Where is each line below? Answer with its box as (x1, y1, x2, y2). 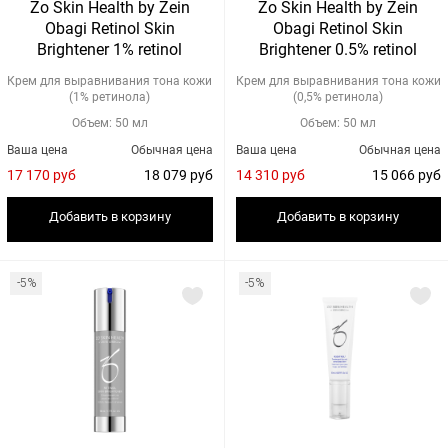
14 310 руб (281, 167, 305, 183)
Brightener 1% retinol (37, 40, 183, 59)
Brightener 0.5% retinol (259, 40, 418, 59)
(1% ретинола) (69, 90, 151, 104)
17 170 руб (53, 167, 76, 183)
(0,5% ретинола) (293, 90, 384, 104)
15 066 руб (418, 167, 441, 183)
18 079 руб (189, 167, 213, 183)
